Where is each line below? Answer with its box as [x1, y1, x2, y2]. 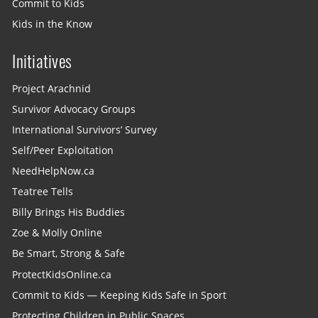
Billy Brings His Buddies [12, 206, 126, 219]
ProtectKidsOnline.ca [12, 268, 112, 281]
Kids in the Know [12, 17, 93, 31]
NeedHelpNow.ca [12, 164, 95, 177]
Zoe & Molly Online [12, 226, 103, 240]
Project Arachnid [12, 82, 92, 95]
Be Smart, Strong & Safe [12, 247, 126, 261]
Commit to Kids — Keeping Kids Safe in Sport [12, 288, 227, 302]
